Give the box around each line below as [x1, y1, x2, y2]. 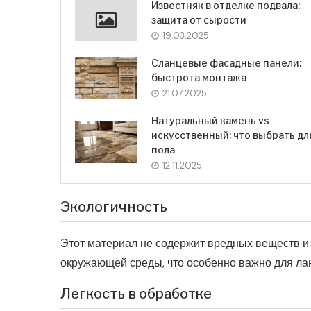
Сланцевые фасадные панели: [151, 57, 301, 69]
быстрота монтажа [151, 72, 246, 84]
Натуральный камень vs [151, 115, 269, 127]
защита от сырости [151, 14, 246, 26]
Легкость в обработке [60, 285, 212, 303]
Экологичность [60, 199, 167, 216]
